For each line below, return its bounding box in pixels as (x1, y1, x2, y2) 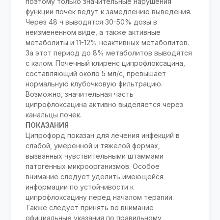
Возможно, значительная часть (26, 90, 134, 99)
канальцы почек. (26, 110, 82, 119)
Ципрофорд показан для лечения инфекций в (26, 131, 180, 140)
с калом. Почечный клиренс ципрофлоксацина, (26, 59, 186, 68)
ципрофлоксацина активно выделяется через (26, 100, 184, 109)
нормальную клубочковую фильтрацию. (26, 80, 163, 88)
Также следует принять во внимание (26, 203, 154, 212)
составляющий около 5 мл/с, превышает (26, 69, 166, 78)
